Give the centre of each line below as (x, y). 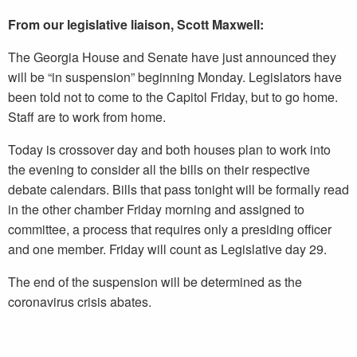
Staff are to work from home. (87, 116)
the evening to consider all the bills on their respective (159, 169)
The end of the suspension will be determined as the (155, 281)
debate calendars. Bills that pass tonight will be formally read (178, 189)
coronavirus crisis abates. (80, 301)
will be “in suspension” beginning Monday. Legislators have (175, 76)
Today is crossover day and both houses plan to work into (169, 149)
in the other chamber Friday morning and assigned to (156, 209)
